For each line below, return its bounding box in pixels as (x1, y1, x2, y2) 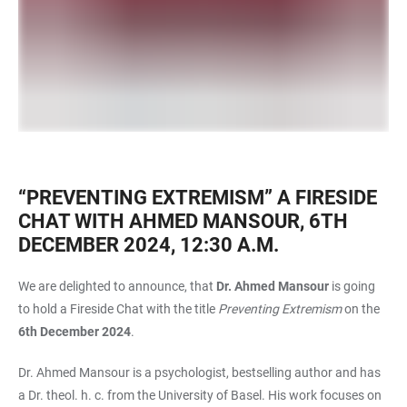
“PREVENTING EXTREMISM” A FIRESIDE (18, 185, 377, 209)
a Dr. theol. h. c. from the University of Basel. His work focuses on (18, 387, 382, 402)
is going (329, 278, 375, 293)
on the (342, 301, 380, 316)
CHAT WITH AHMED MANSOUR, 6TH (18, 209, 348, 233)
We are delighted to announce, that (18, 278, 216, 293)
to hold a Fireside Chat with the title (18, 301, 218, 316)
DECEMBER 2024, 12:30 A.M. (18, 233, 279, 256)
